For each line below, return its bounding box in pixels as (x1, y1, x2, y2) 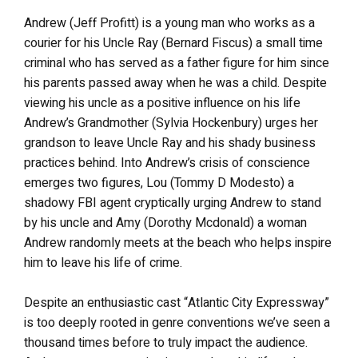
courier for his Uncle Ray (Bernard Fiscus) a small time (24, 33, 323, 53)
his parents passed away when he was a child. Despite (24, 73, 327, 93)
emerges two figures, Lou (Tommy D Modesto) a (24, 173, 294, 193)
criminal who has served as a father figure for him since (24, 53, 329, 73)
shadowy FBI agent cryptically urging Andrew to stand (24, 193, 321, 213)
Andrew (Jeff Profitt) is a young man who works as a (24, 13, 315, 33)
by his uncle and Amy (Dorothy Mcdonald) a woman (24, 213, 307, 233)
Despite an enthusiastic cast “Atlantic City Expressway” (24, 292, 329, 312)
